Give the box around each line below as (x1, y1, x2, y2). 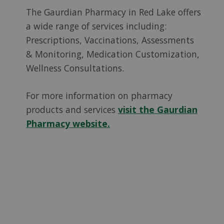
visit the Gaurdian (118, 103, 197, 115)
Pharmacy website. (26, 117, 110, 129)
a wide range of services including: (26, 20, 166, 32)
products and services (26, 103, 118, 115)
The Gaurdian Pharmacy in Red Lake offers (26, 6, 201, 18)
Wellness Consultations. (26, 62, 126, 74)
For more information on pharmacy (26, 89, 172, 101)
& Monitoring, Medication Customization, (26, 48, 199, 60)
